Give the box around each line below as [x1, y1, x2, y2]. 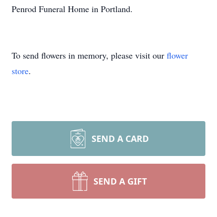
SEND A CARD [92, 133, 149, 144]
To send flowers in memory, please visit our [12, 49, 167, 61]
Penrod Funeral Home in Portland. [12, 3, 133, 15]
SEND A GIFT [93, 175, 147, 187]
